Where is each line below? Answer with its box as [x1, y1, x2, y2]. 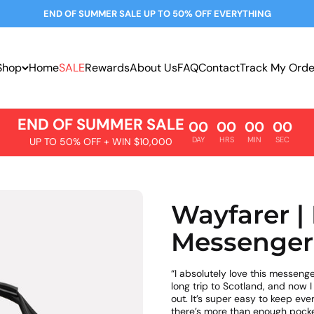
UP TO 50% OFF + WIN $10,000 [29, 135, 172, 148]
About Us [129, 60, 177, 75]
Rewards [84, 60, 130, 75]
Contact [198, 60, 240, 75]
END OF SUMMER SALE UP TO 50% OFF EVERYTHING [43, 8, 271, 20]
